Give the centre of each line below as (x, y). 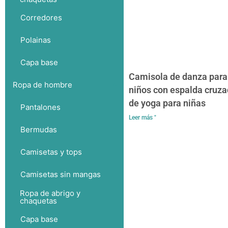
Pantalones (40, 107)
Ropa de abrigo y (50, 193)
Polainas (36, 40)
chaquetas (39, 201)
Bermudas (39, 130)
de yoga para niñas (167, 103)
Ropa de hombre (42, 85)
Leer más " (142, 117)
